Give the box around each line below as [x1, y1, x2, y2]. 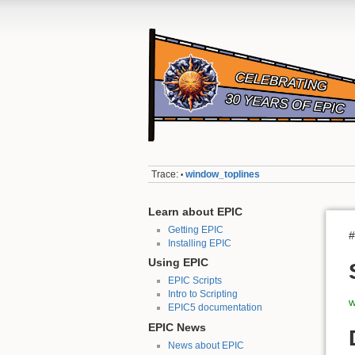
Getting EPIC [167, 223, 223, 235]
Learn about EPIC [148, 205, 242, 218]
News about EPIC [167, 340, 244, 352]
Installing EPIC [167, 237, 231, 249]
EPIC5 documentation [167, 302, 262, 314]
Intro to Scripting [167, 288, 238, 300]
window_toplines [185, 169, 261, 181]
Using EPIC [148, 257, 208, 269]
